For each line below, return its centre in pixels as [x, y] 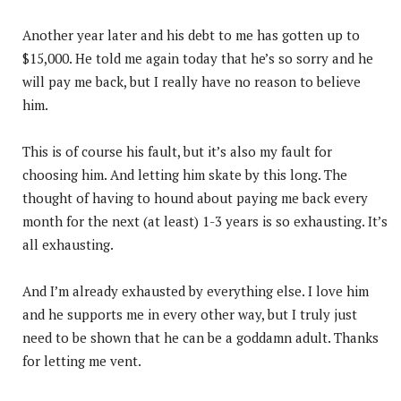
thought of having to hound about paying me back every [195, 197]
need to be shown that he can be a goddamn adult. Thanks [200, 337]
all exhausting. [68, 244]
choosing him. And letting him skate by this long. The [185, 174]
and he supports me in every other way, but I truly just [190, 314]
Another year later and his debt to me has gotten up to [191, 34]
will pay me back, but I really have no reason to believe [192, 81]
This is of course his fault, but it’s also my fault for [177, 151]
